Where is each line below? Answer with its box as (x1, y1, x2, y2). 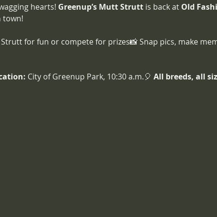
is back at (143, 1, 181, 12)
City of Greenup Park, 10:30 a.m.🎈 (25, 71, 154, 82)
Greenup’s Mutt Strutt (58, 1, 143, 12)
